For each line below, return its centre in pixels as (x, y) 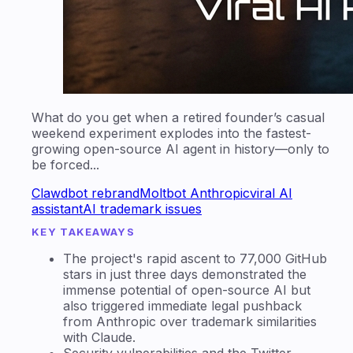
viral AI (271, 193)
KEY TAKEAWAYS (83, 231)
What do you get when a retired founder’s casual (178, 117)
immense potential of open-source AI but (187, 290)
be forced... (65, 164)
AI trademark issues (142, 208)
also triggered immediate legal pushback (182, 305)
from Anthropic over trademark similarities (190, 321)
